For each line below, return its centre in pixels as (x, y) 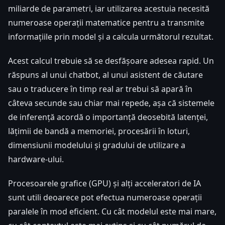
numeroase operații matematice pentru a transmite (106, 22)
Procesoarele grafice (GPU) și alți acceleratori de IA (104, 183)
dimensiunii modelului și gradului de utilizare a (97, 145)
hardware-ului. (36, 159)
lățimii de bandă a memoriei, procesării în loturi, (99, 131)
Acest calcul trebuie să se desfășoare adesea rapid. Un (111, 61)
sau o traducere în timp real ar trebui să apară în (100, 89)
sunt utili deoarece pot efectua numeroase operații (105, 197)
